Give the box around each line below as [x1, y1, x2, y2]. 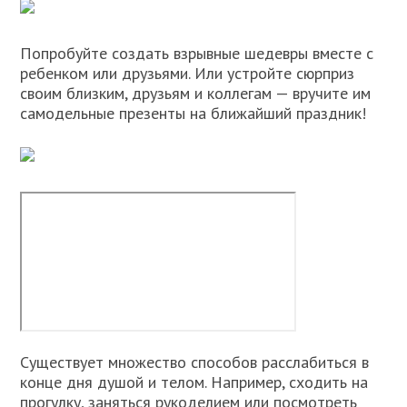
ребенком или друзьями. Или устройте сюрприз [20, 62, 355, 84]
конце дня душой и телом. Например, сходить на [20, 371, 369, 392]
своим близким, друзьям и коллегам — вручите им [20, 82, 372, 104]
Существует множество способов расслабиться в [20, 351, 370, 372]
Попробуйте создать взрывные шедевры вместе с [20, 42, 374, 64]
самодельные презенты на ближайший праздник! [20, 102, 367, 124]
